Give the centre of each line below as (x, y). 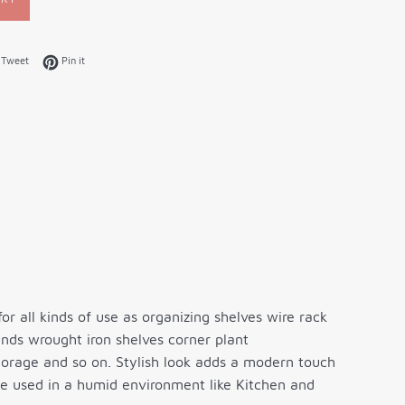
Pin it (73, 61)
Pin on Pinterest (120, 60)
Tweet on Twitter (66, 60)
